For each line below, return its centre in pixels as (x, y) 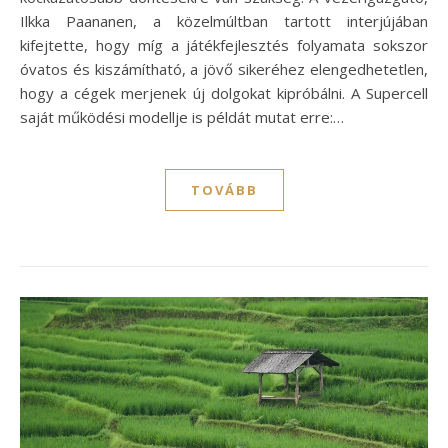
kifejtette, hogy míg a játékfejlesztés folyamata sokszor (224, 44)
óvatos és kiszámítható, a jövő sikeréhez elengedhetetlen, (224, 68)
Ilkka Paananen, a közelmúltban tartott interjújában (224, 20)
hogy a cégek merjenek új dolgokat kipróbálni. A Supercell (224, 92)
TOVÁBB (224, 189)
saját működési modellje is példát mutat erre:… (182, 116)
